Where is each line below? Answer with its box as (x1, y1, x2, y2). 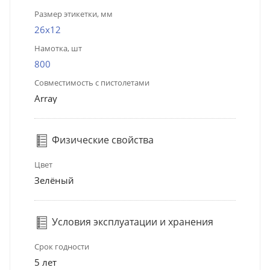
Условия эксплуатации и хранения (49, 215, 213, 228)
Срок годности (34, 240, 89, 252)
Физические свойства (49, 133, 154, 146)
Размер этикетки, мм (34, 8, 113, 19)
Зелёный (34, 174, 74, 186)
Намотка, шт (34, 42, 82, 54)
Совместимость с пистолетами (34, 77, 149, 88)
